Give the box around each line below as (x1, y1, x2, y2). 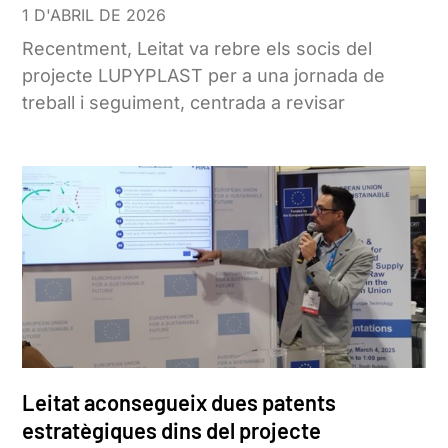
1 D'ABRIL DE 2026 (22, 5, 167, 26)
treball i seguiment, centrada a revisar (22, 92, 346, 114)
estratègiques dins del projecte (22, 416, 322, 443)
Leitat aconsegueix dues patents (22, 388, 337, 415)
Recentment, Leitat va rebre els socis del (22, 38, 373, 60)
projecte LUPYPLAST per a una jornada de (22, 65, 386, 87)
